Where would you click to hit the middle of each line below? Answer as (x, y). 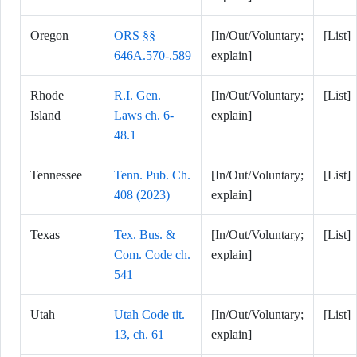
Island (45, 115)
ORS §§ (135, 35)
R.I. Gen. (137, 95)
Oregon (49, 35)
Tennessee (56, 175)
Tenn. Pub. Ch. (152, 175)
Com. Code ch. (152, 255)
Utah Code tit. (149, 314)
